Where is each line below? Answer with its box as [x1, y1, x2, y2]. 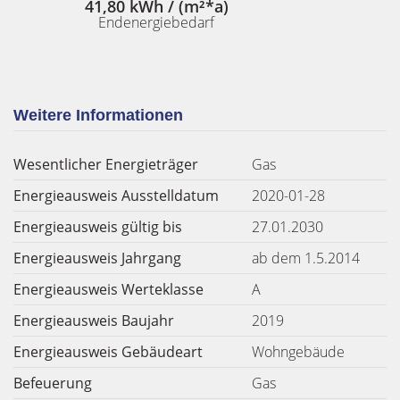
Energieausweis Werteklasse [13, 279, 204, 299]
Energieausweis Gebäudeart [13, 342, 203, 362]
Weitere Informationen [13, 106, 183, 124]
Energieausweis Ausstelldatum [13, 186, 219, 205]
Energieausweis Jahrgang [13, 248, 181, 268]
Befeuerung [13, 373, 92, 393]
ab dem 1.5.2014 [252, 248, 360, 268]
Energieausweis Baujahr [13, 311, 174, 330]
